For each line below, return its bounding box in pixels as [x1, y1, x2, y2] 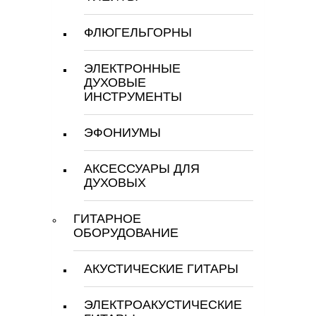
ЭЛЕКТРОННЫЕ [84, 61, 181, 75]
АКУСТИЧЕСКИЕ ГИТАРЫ [84, 262, 238, 276]
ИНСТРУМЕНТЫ [84, 90, 182, 104]
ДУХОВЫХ [84, 176, 146, 190]
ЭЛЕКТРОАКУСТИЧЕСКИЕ [84, 298, 242, 312]
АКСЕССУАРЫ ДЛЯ [84, 162, 200, 176]
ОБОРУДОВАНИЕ [73, 226, 178, 240]
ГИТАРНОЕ [73, 212, 141, 226]
